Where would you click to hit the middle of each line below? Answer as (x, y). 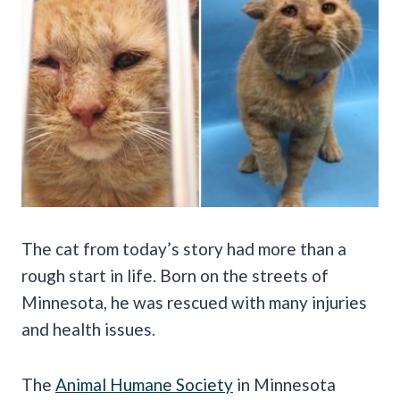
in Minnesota (284, 384)
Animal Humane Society (144, 384)
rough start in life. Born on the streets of (175, 275)
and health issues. (90, 329)
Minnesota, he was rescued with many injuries (194, 302)
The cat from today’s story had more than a (184, 248)
